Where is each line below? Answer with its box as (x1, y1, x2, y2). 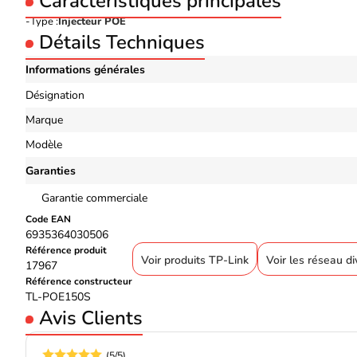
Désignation (25, 88, 84, 103)
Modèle (25, 137, 62, 152)
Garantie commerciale (41, 190, 147, 206)
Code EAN (25, 213, 71, 226)
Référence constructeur (25, 275, 132, 288)
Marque (25, 112, 63, 127)
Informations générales (25, 62, 145, 77)
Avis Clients (39, 305, 143, 331)
